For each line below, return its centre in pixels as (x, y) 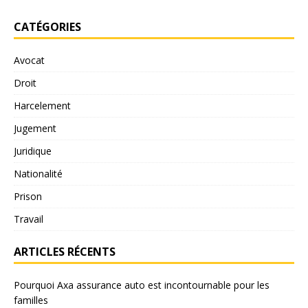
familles (31, 300)
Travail (29, 219)
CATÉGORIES (47, 26)
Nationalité (38, 173)
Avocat (29, 60)
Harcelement (42, 105)
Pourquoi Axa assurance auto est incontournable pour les (142, 285)
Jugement (35, 128)
